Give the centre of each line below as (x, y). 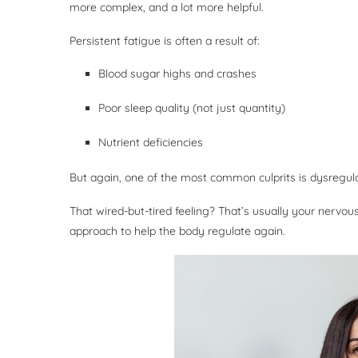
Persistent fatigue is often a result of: (166, 40)
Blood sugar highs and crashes (179, 73)
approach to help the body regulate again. (177, 231)
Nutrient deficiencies (152, 142)
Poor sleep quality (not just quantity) (193, 107)
